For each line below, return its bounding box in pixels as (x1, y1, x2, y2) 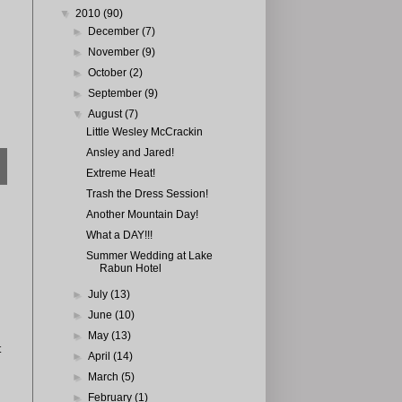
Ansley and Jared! (85, 146, 174, 159)
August (88, 108, 126, 120)
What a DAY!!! (85, 229, 153, 241)
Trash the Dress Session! (85, 188, 208, 200)
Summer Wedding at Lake (85, 249, 213, 262)
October (88, 66, 130, 79)
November (88, 46, 143, 58)
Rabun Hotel (99, 262, 162, 275)
